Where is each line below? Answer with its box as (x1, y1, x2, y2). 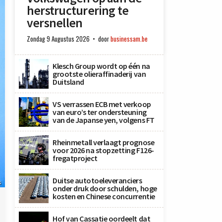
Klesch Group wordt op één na (53, 61, 150, 71)
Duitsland (53, 77, 84, 87)
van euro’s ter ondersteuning (53, 107, 147, 117)
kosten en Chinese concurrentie (53, 191, 155, 201)
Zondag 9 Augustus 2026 (27, 34, 90, 44)
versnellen (27, 15, 83, 31)
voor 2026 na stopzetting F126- (53, 145, 154, 155)
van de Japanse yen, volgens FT (53, 115, 155, 125)
